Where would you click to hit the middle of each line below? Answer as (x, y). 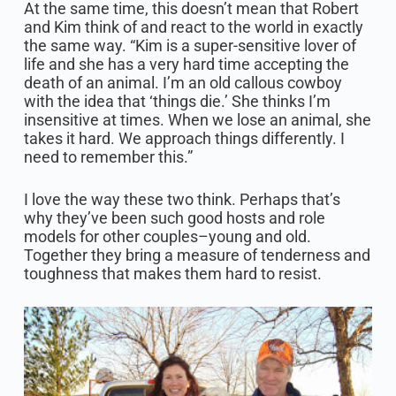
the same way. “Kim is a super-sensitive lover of (190, 46)
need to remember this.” (108, 157)
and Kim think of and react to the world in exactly (193, 27)
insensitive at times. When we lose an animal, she (197, 120)
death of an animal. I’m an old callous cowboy (183, 83)
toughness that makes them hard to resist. (172, 274)
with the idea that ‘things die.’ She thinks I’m (177, 102)
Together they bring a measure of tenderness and (197, 255)
